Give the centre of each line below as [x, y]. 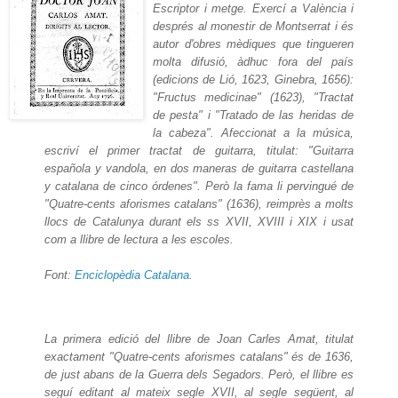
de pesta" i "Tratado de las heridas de [253, 115]
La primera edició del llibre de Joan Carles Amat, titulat [199, 338]
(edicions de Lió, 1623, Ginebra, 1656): [253, 80]
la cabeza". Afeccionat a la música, [253, 133]
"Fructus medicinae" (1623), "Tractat [253, 98]
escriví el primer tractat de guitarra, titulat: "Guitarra [199, 151]
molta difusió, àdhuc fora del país [253, 62]
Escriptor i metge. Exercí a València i [253, 9]
